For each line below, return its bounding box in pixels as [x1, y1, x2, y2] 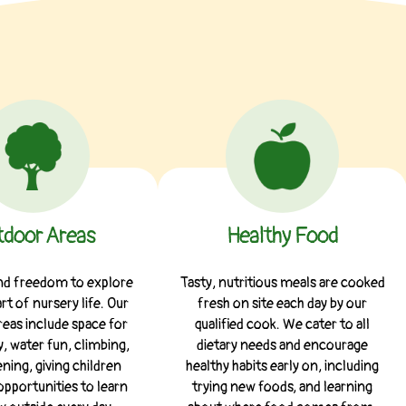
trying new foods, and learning [192, 377, 372, 396]
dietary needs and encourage [197, 335, 368, 354]
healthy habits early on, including [186, 356, 379, 375]
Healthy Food [227, 221, 338, 250]
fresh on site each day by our [198, 294, 367, 313]
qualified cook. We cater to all [195, 314, 370, 333]
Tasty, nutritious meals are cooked [179, 273, 385, 292]
